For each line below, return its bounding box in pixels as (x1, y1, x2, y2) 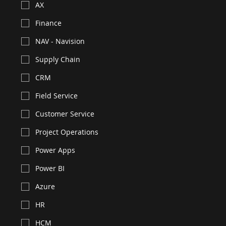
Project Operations (35, 127, 98, 137)
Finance (35, 18, 62, 28)
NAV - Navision (35, 36, 85, 46)
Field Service (35, 91, 78, 101)
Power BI (35, 163, 65, 174)
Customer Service (35, 109, 94, 119)
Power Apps (35, 145, 75, 155)
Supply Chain (35, 54, 80, 65)
